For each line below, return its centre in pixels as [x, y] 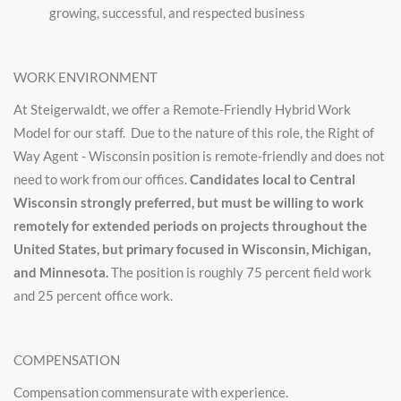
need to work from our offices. [102, 179]
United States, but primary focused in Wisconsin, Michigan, [192, 249]
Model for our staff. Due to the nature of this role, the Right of [194, 132]
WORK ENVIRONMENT [85, 77]
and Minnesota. [61, 272]
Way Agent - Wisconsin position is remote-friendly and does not [199, 156]
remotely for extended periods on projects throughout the [190, 226]
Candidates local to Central [273, 179]
